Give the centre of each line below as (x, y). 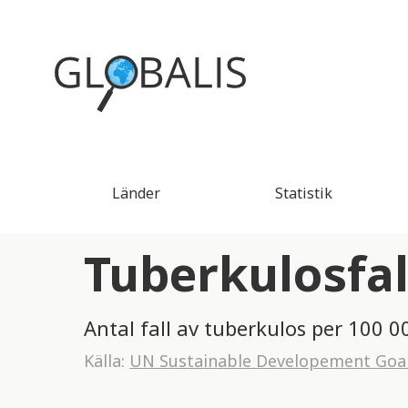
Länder (136, 193)
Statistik (303, 193)
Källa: (107, 361)
